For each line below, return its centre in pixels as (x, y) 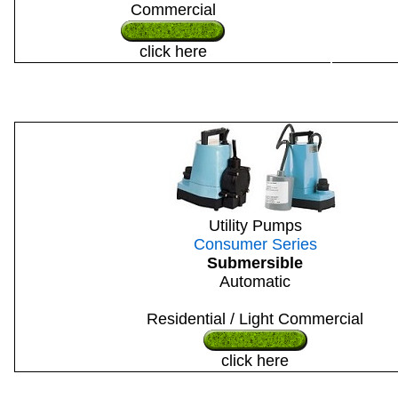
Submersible (255, 263)
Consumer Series (255, 244)
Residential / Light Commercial (255, 319)
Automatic (255, 282)
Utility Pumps (255, 226)
